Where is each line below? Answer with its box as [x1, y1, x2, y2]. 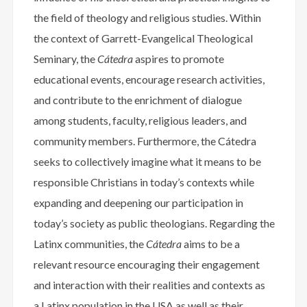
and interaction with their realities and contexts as [34, 278, 265, 292]
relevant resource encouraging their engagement [34, 258, 260, 271]
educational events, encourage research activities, [34, 73, 265, 86]
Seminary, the [34, 52, 97, 66]
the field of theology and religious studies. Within [34, 11, 261, 25]
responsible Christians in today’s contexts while [34, 175, 254, 189]
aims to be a [182, 237, 240, 251]
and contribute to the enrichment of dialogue [34, 93, 242, 107]
